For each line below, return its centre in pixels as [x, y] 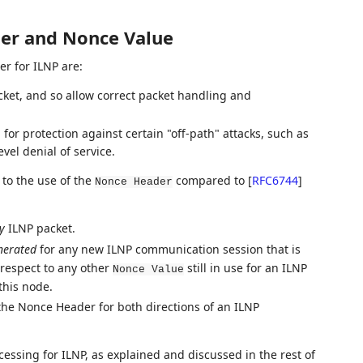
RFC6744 [275, 181]
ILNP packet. [40, 228]
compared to [210, 181]
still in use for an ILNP [245, 267]
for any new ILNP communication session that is [168, 249]
